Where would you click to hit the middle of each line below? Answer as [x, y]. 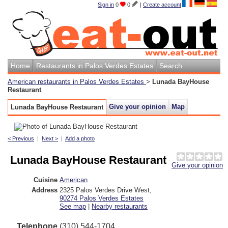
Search [171, 65]
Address [45, 190]
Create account [162, 5]
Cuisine [46, 180]
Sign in [106, 5]
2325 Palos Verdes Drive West [105, 190]
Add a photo [80, 138]
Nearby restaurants [120, 206]
